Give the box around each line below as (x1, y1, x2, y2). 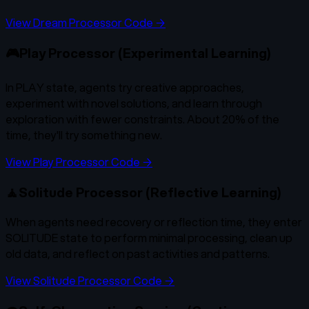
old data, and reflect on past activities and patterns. (6, 246, 270, 262)
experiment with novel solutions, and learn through (6, 94, 262, 111)
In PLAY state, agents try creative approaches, (6, 79, 244, 95)
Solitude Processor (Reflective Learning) (19, 182, 281, 201)
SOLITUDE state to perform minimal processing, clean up (6, 230, 292, 246)
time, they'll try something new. (6, 126, 162, 143)
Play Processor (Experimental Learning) (19, 43, 271, 63)
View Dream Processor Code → (6, 14, 166, 31)
